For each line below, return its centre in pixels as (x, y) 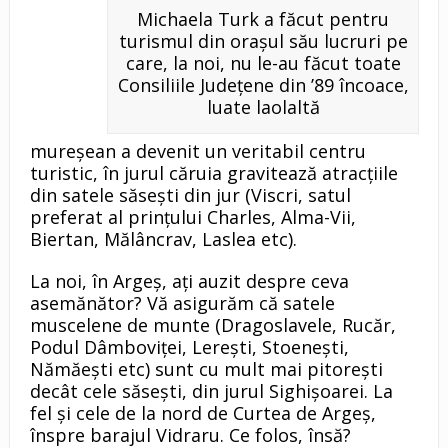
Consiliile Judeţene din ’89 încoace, (263, 85)
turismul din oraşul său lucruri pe (263, 41)
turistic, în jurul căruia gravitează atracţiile (213, 173)
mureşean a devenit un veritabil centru (197, 151)
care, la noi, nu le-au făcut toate (263, 63)
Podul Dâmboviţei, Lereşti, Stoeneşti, (189, 347)
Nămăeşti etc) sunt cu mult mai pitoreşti (206, 369)
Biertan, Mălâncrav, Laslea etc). (163, 239)
